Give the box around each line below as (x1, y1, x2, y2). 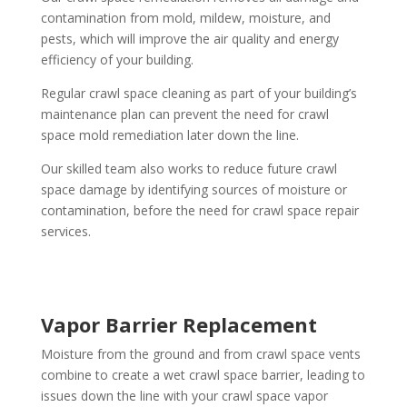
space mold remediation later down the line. (40, 126, 299, 144)
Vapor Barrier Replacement (40, 311, 317, 338)
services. (40, 223, 91, 240)
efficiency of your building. (40, 51, 194, 68)
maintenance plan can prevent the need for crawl (40, 105, 329, 123)
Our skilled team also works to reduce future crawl (40, 160, 337, 177)
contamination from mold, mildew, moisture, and (40, 9, 331, 26)
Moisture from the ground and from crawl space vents (40, 345, 361, 362)
